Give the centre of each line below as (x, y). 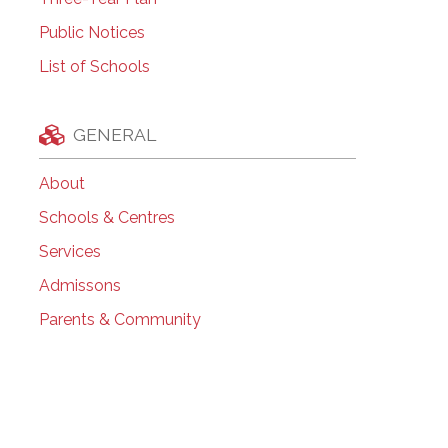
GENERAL (114, 134)
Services (69, 252)
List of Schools (94, 67)
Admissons (79, 286)
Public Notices (91, 33)
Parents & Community (119, 320)
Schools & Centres (106, 218)
